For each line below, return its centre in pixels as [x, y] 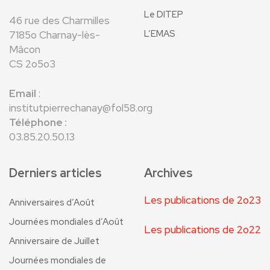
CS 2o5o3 [32, 64]
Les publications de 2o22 [202, 230]
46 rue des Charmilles [59, 21]
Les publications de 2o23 [202, 200]
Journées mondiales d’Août [66, 222]
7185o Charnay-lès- [55, 35]
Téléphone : [38, 123]
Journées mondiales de [58, 261]
